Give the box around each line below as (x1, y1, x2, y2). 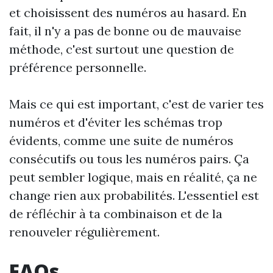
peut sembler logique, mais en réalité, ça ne (9, 169, 257, 185)
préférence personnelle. (9, 60, 146, 76)
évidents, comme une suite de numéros (9, 133, 233, 149)
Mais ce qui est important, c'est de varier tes (9, 96, 264, 112)
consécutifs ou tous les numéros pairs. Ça (9, 151, 249, 167)
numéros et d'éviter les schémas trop (9, 115, 222, 130)
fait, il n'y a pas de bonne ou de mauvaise (9, 23, 241, 39)
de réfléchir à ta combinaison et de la (9, 206, 222, 222)
